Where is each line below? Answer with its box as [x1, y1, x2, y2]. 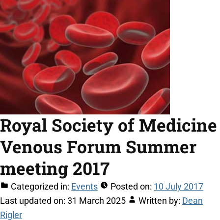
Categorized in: [11, 181, 69, 192]
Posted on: [110, 181, 152, 192]
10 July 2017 [154, 181, 203, 192]
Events [71, 181, 98, 192]
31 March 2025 [67, 195, 126, 206]
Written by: [138, 195, 180, 206]
